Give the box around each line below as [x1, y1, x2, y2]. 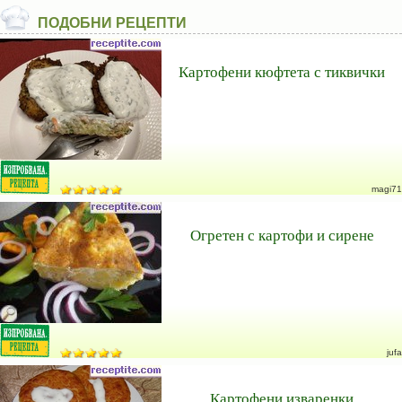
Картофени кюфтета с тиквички [179, 61, 385, 82]
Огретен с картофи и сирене [189, 224, 374, 245]
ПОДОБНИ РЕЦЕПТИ [38, 15, 187, 31]
